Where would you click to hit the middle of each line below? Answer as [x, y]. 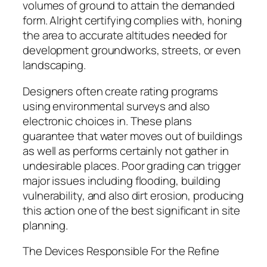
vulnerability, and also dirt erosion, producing [133, 195]
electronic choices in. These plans [107, 121]
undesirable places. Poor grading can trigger [132, 165]
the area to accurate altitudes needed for [125, 35]
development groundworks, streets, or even [132, 50]
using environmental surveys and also [117, 106]
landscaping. [54, 65]
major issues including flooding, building [122, 180]
